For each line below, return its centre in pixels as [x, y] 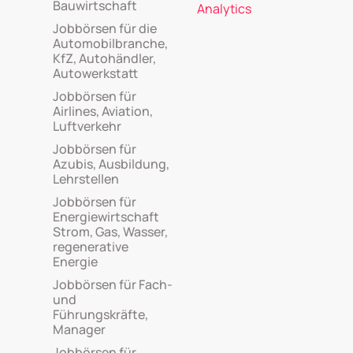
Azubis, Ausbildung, [111, 164]
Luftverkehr [87, 126]
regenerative [91, 247]
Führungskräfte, [101, 314]
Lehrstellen [86, 179]
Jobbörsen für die [105, 28]
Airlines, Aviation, [103, 111]
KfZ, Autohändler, [105, 58]
